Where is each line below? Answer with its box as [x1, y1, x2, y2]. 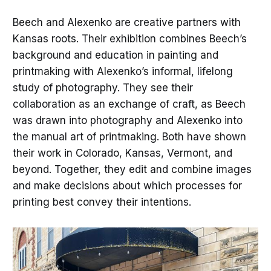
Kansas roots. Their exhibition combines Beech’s [12, 33, 247, 45]
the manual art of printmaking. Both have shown [12, 131, 246, 143]
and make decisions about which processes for [12, 180, 242, 192]
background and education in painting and [12, 49, 218, 62]
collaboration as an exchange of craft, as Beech [12, 98, 246, 111]
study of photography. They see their [12, 82, 193, 94]
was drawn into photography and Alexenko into [12, 114, 243, 127]
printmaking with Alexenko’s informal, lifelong [12, 65, 233, 78]
